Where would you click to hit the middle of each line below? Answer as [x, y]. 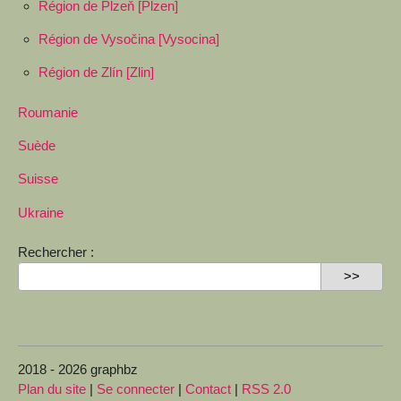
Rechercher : [56, 252]
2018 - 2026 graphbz [78, 370]
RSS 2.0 [266, 389]
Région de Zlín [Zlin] [96, 73]
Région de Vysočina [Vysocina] [128, 39]
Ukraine [41, 212]
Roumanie [48, 112]
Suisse [38, 179]
